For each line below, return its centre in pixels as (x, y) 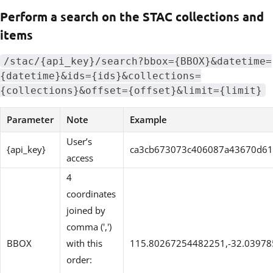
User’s (79, 141)
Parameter (30, 119)
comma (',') (89, 226)
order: (79, 259)
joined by (86, 210)
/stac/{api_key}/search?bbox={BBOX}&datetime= (137, 61)
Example (148, 119)
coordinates (91, 193)
